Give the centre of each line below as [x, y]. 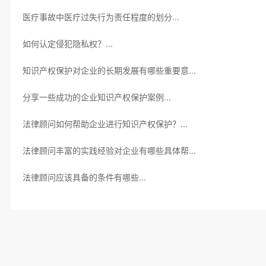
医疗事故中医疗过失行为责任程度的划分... [101, 17]
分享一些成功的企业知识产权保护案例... [96, 97]
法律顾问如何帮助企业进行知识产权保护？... [105, 124]
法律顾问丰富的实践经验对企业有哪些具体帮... [109, 151]
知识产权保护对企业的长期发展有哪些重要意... [109, 70]
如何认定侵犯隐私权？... [67, 44]
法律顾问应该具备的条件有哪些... [84, 177]
